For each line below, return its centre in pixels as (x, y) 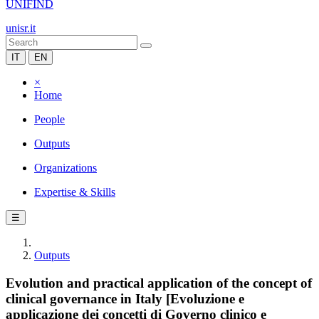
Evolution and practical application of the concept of (159, 283)
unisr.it (21, 28)
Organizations (66, 168)
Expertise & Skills (75, 192)
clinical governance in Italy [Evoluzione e (125, 298)
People (49, 119)
